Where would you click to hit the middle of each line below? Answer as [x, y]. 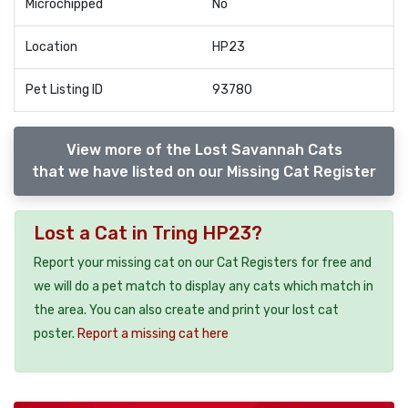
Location [51, 47]
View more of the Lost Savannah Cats [204, 149]
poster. [56, 333]
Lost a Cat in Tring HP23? [148, 233]
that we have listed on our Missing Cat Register [204, 171]
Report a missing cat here [153, 333]
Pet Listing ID [64, 90]
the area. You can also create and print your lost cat [186, 310]
